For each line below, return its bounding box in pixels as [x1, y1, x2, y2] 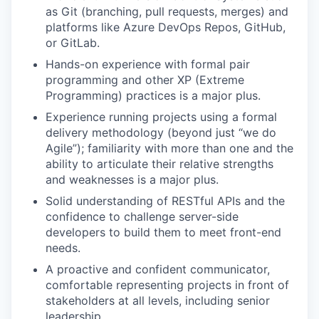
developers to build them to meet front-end [46, 225, 281, 240]
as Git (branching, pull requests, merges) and [46, 4, 288, 19]
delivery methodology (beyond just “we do [46, 125, 276, 140]
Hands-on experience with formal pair [46, 57, 250, 72]
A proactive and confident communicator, [46, 262, 270, 277]
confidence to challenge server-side [46, 209, 239, 224]
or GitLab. [46, 36, 100, 51]
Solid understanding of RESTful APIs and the [46, 194, 285, 209]
